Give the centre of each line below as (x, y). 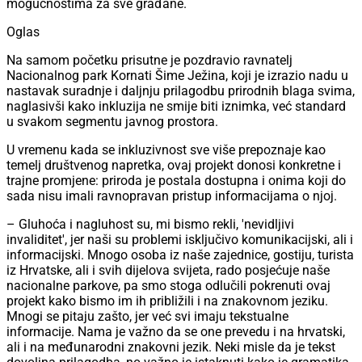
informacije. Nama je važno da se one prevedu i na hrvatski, (176, 332)
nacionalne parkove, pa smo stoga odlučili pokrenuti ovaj (168, 286)
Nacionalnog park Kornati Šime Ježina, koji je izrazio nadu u (177, 76)
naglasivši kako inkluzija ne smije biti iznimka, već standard (176, 107)
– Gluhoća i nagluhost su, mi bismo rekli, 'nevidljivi (150, 225)
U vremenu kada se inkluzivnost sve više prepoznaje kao (166, 150)
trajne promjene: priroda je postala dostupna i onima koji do (176, 181)
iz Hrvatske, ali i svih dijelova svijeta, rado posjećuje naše (168, 271)
